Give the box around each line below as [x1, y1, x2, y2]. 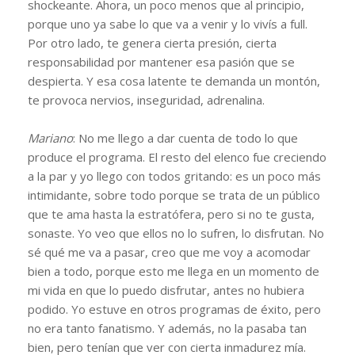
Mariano [28, 129, 73, 146]
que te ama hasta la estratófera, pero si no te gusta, [28, 205, 315, 222]
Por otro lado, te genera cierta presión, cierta [28, 34, 277, 51]
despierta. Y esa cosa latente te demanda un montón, [28, 72, 320, 89]
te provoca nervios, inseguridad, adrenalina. [28, 91, 265, 108]
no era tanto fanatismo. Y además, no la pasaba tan [28, 319, 307, 336]
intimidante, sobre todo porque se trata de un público [28, 186, 320, 203]
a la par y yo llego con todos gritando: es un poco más [28, 167, 321, 184]
